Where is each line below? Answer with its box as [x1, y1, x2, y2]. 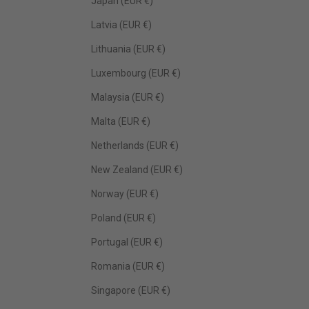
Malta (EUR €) [90, 115, 150, 127]
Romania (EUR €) [90, 260, 165, 272]
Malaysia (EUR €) [90, 91, 164, 103]
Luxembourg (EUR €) [90, 67, 181, 79]
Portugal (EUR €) [90, 236, 163, 248]
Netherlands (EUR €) [90, 139, 179, 151]
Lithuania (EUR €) [90, 43, 166, 54]
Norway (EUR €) [90, 188, 159, 199]
